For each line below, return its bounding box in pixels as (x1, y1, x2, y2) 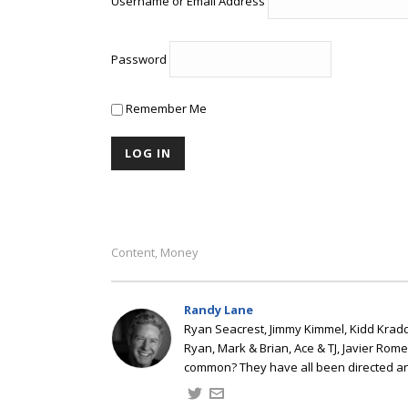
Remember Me (123, 100, 207, 117)
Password (111, 51, 167, 68)
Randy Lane (184, 301, 253, 318)
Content (111, 244, 155, 260)
